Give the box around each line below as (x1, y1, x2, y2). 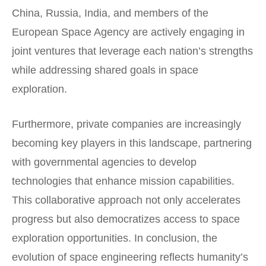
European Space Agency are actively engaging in (12, 26, 245, 38)
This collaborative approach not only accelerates (12, 194, 240, 206)
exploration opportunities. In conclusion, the (12, 232, 217, 244)
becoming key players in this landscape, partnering (12, 137, 252, 149)
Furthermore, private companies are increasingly (12, 118, 241, 130)
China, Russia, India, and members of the (12, 7, 208, 19)
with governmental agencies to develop (12, 156, 197, 168)
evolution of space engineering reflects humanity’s (12, 251, 248, 263)
